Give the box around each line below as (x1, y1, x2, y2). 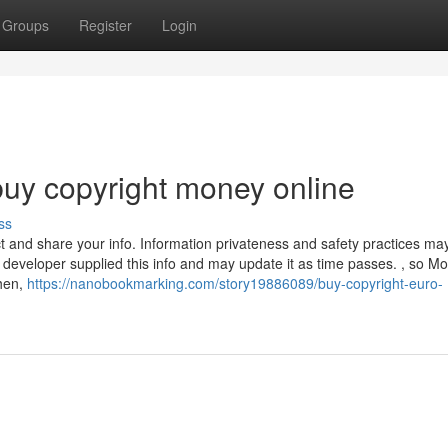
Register (79, 15, 132, 35)
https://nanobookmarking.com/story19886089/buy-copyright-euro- (27, 273, 443, 293)
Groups (2, 15, 49, 35)
